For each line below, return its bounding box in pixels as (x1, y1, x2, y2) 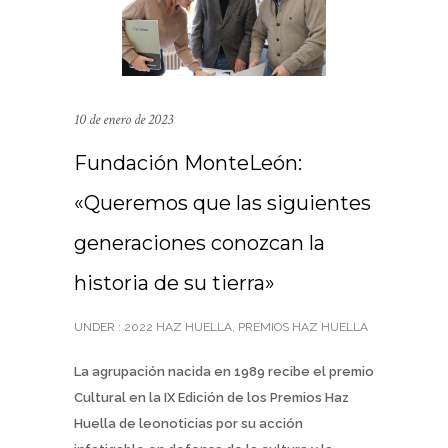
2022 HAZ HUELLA (121, 319, 232, 334)
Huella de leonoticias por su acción (74, 415, 303, 431)
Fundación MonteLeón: (74, 150, 302, 175)
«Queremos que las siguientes (74, 190, 371, 215)
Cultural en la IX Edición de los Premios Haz (74, 389, 349, 405)
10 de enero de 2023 (74, 109, 173, 129)
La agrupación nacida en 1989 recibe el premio (74, 363, 374, 379)
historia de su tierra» (74, 270, 275, 295)
